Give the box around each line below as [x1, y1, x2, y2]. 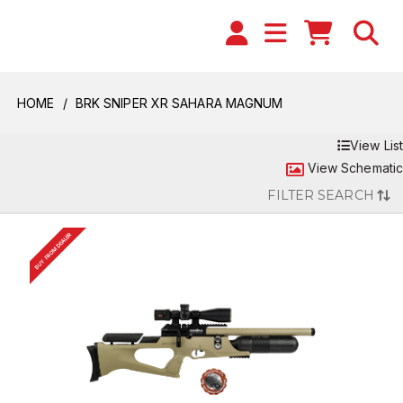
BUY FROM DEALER [32, 230, 73, 271]
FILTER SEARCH [267, 187, 374, 203]
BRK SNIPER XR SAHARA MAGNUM [75, 95, 283, 111]
